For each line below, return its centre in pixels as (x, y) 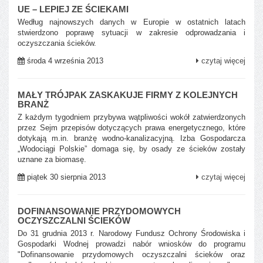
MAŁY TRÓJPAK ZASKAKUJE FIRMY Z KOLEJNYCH (128, 95)
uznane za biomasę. (52, 159)
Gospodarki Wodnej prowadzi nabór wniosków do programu (131, 244)
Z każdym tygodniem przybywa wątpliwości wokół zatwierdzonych (131, 117)
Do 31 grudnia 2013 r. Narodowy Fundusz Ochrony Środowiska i (131, 233)
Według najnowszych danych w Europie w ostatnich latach (131, 22)
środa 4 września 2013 (64, 60)
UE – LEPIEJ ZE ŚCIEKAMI (73, 9)
